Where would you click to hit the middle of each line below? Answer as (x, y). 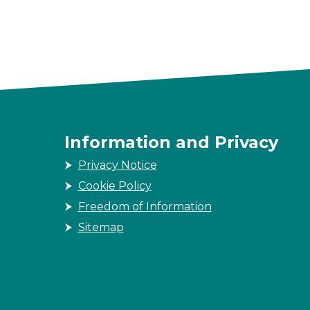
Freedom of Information (145, 207)
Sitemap (101, 227)
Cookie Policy (115, 186)
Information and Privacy (171, 142)
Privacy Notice (117, 165)
